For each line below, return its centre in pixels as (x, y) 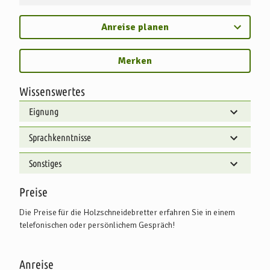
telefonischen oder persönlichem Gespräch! (97, 225)
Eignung (44, 111)
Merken (135, 61)
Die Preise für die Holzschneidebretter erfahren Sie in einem (127, 212)
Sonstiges (45, 163)
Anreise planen (135, 27)
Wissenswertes (52, 91)
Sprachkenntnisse (60, 137)
